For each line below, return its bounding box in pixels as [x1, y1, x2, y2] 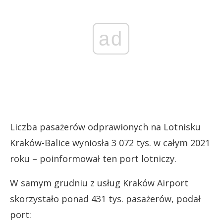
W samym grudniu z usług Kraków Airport [10, 177, 188, 189]
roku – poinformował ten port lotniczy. [10, 153, 176, 165]
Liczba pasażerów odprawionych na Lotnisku [10, 121, 201, 133]
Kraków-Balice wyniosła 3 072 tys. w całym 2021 [10, 137, 210, 149]
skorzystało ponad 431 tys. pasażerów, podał [10, 193, 201, 205]
